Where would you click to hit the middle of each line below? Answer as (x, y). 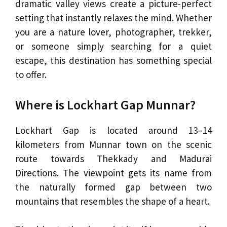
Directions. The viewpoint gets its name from (113, 173)
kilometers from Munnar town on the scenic (113, 144)
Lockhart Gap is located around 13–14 (113, 130)
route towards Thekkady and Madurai (113, 158)
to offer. (31, 75)
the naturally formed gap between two (113, 187)
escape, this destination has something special (113, 61)
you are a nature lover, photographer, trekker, (113, 32)
